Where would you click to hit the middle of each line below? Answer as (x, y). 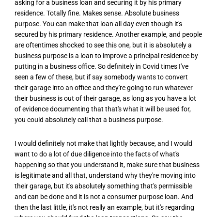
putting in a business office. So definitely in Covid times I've (101, 66)
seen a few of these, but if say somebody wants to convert (101, 77)
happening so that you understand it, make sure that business (107, 165)
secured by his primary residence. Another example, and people (108, 34)
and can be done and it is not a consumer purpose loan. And (104, 197)
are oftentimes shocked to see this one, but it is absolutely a (103, 45)
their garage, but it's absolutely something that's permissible (103, 186)
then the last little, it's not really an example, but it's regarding (104, 208)
